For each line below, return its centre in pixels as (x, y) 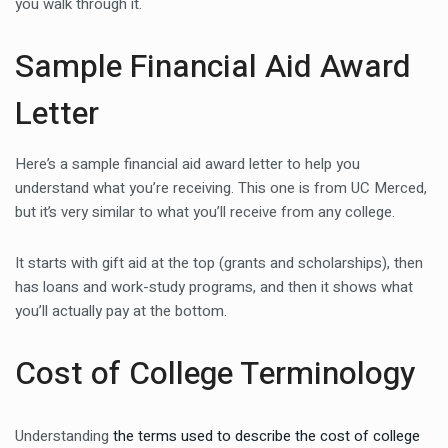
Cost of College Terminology (215, 373)
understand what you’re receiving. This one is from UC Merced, (221, 188)
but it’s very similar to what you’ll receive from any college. (205, 212)
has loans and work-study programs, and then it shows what (214, 287)
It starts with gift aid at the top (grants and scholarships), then (219, 263)
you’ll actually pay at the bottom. (121, 311)
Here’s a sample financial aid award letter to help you (187, 164)
